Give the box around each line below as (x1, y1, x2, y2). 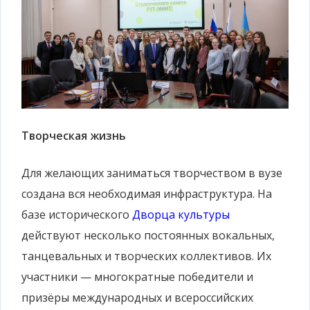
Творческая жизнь (21, 127, 126, 143)
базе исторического (21, 206, 132, 222)
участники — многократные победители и (21, 268, 253, 284)
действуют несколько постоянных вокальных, (21, 227, 275, 243)
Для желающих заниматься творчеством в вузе (21, 165, 282, 181)
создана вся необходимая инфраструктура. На (21, 185, 272, 201)
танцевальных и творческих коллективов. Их (21, 248, 271, 264)
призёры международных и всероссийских (21, 289, 253, 305)
